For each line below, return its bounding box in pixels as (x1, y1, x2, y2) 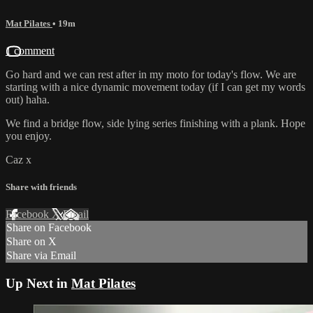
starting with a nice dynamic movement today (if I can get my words (6, 80, 305, 93)
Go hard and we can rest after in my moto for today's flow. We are (6, 68, 296, 80)
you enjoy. (6, 129, 52, 142)
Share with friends (6, 182, 77, 193)
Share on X (6, 235, 57, 248)
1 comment (6, 44, 54, 57)
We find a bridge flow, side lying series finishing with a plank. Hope (6, 117, 305, 129)
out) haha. (6, 93, 50, 105)
